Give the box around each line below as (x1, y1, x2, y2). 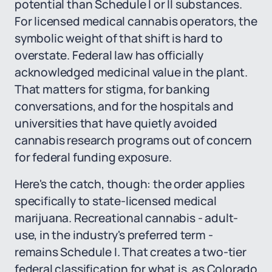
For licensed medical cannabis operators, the (15, 13, 257, 29)
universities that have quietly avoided (15, 115, 217, 131)
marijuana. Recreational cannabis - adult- (15, 210, 239, 226)
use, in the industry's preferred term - (15, 227, 213, 243)
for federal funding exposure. (15, 149, 172, 165)
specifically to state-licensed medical (15, 193, 217, 209)
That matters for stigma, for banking (15, 81, 211, 97)
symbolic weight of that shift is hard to (15, 30, 223, 46)
